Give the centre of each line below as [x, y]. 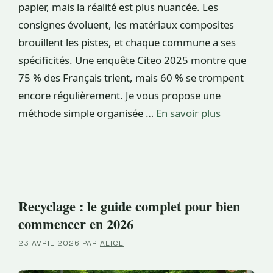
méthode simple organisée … [87, 113]
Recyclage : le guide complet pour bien [129, 206]
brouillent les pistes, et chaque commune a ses [127, 42]
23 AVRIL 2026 [49, 243]
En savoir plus [188, 113]
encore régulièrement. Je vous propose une [119, 95]
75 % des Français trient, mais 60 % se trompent [131, 77]
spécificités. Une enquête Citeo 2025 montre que [132, 60]
